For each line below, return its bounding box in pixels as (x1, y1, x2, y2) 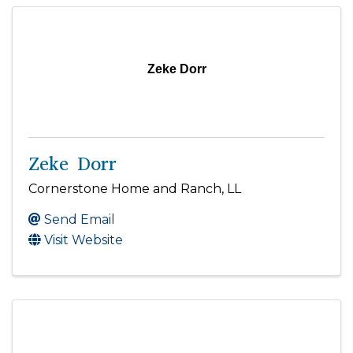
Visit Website (44, 232, 123, 248)
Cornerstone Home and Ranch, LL (28, 181, 241, 197)
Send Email (44, 212, 115, 228)
